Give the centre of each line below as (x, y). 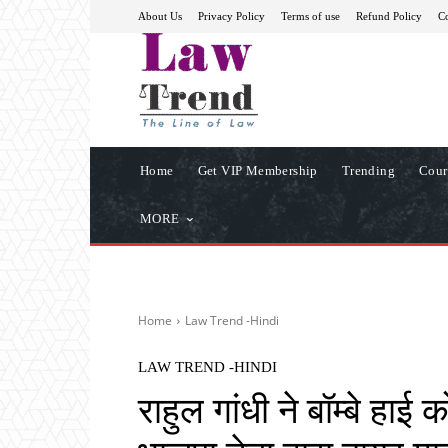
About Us (160, 15)
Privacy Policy (231, 15)
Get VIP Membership (257, 170)
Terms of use (310, 15)
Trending (368, 170)
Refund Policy (389, 15)
